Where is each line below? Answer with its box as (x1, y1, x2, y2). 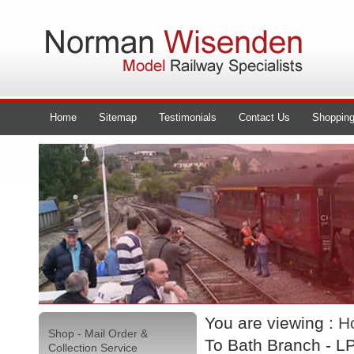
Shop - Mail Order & (48, 327, 148, 340)
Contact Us (239, 111, 290, 123)
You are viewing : (205, 314, 338, 332)
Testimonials (159, 111, 217, 123)
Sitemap (99, 111, 137, 123)
